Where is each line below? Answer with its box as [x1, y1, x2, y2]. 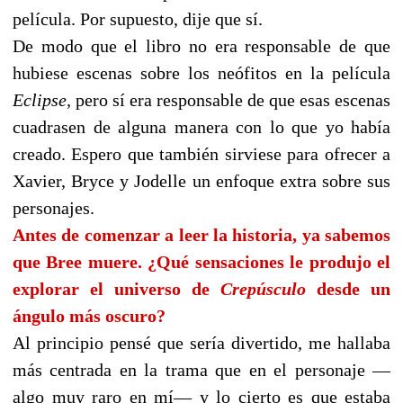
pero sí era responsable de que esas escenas [71, 90, 390, 111]
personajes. [13, 198, 94, 219]
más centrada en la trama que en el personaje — [13, 360, 390, 381]
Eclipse [13, 90, 67, 111]
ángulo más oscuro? [13, 306, 166, 327]
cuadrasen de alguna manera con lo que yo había [13, 117, 390, 138]
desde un [306, 279, 390, 300]
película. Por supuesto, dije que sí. [13, 9, 263, 30]
